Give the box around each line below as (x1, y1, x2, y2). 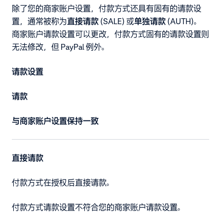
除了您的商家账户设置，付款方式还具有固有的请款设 (12, 3, 201, 13)
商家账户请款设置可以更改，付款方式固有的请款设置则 (12, 29, 209, 39)
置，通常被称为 (12, 16, 67, 26)
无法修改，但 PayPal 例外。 (12, 41, 110, 52)
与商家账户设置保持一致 (12, 115, 99, 126)
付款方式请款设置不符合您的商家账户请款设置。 (12, 202, 185, 212)
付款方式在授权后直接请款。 (12, 177, 114, 187)
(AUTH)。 (166, 16, 202, 26)
